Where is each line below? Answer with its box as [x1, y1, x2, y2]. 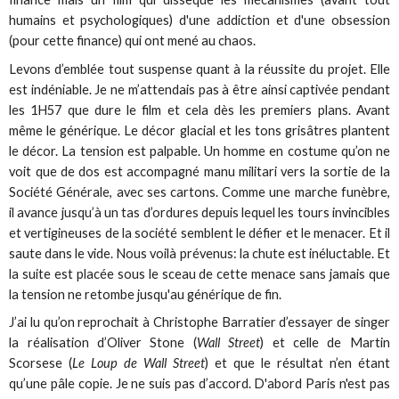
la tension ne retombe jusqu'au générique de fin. [9, 286, 282, 302]
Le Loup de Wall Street [72, 354, 206, 370]
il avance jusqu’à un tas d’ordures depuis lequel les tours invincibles [9, 204, 390, 220]
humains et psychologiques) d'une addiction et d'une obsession [9, 12, 390, 28]
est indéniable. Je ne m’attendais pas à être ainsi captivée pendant [9, 81, 390, 97]
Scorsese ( [9, 354, 73, 370]
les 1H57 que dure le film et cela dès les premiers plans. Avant [9, 102, 390, 118]
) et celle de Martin [260, 334, 390, 350]
